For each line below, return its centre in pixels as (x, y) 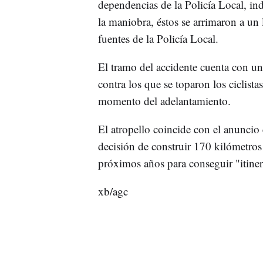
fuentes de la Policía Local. (158, 38)
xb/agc (113, 191)
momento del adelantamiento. (164, 100)
